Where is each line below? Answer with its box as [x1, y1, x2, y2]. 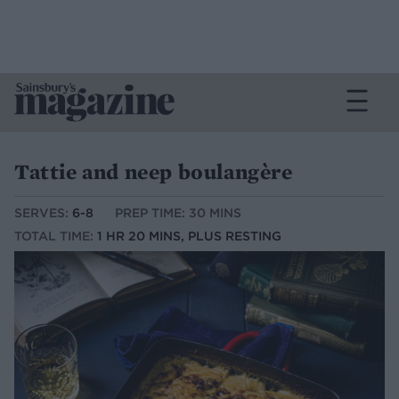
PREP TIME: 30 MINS [115, 205, 241, 222]
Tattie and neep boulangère [14, 158, 293, 185]
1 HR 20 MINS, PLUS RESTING [97, 228, 281, 245]
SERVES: [14, 205, 72, 222]
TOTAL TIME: [14, 228, 97, 245]
